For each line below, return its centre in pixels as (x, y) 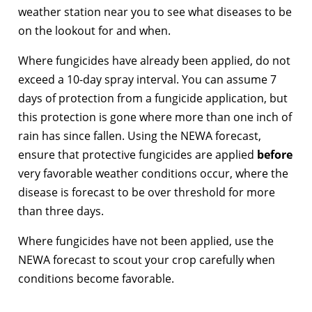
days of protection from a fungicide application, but (153, 98)
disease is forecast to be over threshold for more (147, 192)
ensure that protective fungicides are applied (138, 154)
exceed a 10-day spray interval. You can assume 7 (147, 79)
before (275, 154)
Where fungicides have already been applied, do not (154, 60)
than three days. (61, 211)
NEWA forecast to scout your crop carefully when (147, 259)
